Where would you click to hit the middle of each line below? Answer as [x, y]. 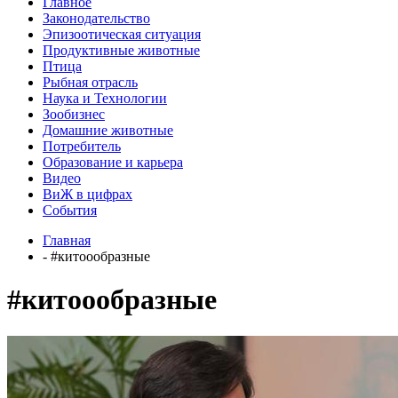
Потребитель [82, 146]
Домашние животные [108, 130]
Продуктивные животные [121, 50]
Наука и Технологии [105, 98]
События [70, 210]
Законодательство [96, 18]
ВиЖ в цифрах [88, 194]
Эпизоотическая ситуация [122, 34]
